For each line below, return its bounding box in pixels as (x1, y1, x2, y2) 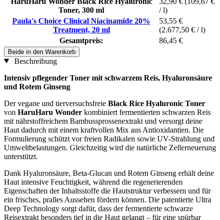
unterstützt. (4, 152, 38, 161)
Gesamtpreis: (59, 36, 103, 45)
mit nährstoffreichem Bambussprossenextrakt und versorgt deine (4, 116, 202, 125)
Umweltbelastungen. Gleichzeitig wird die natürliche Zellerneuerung (4, 143, 216, 152)
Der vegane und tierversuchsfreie (4, 99, 108, 108)
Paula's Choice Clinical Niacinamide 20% (12, 16, 150, 25)
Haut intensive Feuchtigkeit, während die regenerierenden (4, 177, 183, 186)
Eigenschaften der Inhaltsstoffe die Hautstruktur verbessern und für (4, 186, 211, 195)
